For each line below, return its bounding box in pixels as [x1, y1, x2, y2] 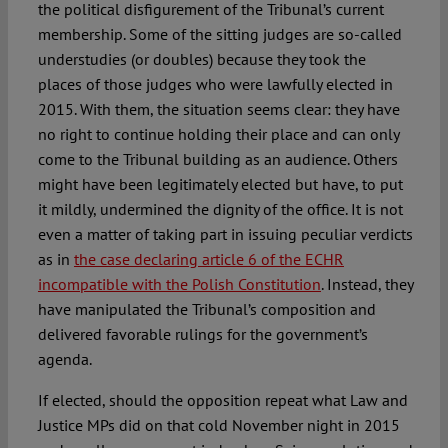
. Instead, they [320, 274, 413, 295]
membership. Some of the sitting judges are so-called [37, 24, 402, 45]
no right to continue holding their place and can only [37, 124, 399, 145]
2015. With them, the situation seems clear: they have [37, 99, 400, 120]
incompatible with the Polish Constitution [37, 274, 321, 295]
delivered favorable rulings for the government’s [37, 324, 368, 345]
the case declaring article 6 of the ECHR [73, 249, 344, 270]
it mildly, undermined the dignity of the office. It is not [37, 199, 403, 220]
